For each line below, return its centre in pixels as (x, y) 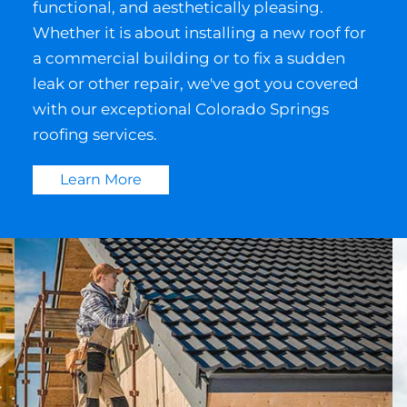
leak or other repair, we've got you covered (195, 84)
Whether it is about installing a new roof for (199, 33)
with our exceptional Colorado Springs (180, 109)
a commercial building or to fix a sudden (189, 59)
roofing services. (94, 135)
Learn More (100, 180)
